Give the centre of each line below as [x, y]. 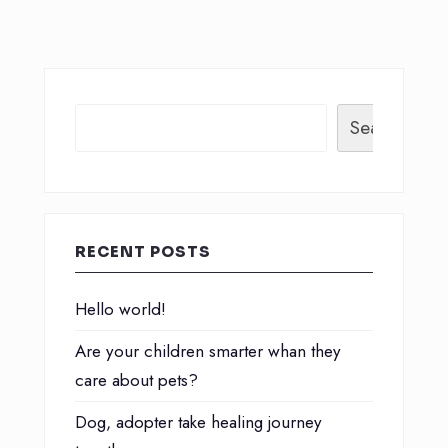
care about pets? [136, 380]
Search [376, 127]
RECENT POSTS [143, 251]
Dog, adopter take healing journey [198, 422]
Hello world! [120, 309]
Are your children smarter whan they [208, 351]
